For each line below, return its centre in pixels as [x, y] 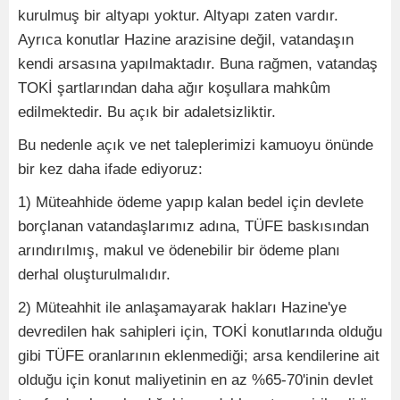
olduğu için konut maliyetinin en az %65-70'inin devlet [196, 379]
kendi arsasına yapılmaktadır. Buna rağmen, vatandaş [198, 63]
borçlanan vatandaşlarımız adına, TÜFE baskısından [193, 226]
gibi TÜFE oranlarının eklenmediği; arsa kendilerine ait [199, 355]
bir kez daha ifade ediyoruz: [110, 169]
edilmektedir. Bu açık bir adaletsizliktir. [147, 112]
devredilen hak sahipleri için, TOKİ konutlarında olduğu [200, 331]
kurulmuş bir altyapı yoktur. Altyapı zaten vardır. [178, 15]
